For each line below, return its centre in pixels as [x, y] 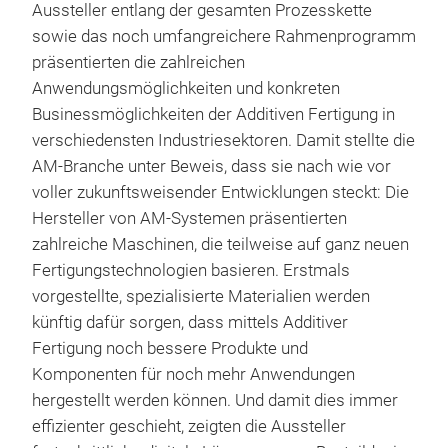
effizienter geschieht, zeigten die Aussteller [189, 426]
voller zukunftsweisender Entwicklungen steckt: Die [220, 192]
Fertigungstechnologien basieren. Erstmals [191, 270]
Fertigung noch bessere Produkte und [170, 348]
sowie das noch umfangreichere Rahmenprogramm [224, 36]
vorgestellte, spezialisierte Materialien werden [201, 296]
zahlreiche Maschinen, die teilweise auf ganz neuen [220, 244]
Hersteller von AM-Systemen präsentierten [189, 218]
